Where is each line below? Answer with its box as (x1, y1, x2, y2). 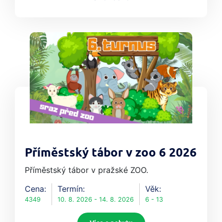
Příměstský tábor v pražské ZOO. (25, 165, 148, 175)
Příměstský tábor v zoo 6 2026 (25, 145, 197, 162)
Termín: (57, 184, 85, 194)
